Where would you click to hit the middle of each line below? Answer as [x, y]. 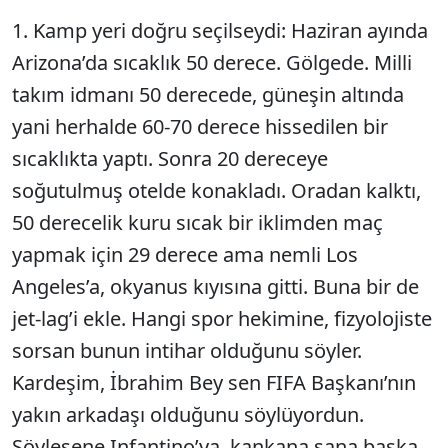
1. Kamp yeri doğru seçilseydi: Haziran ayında [220, 30]
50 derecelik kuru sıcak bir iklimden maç [197, 222]
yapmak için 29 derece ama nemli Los [185, 254]
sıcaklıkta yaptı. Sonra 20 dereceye [170, 158]
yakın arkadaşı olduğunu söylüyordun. [188, 414]
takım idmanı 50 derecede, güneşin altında [208, 94]
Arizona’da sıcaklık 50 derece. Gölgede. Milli [212, 62]
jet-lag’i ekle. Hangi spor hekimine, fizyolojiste [222, 318]
